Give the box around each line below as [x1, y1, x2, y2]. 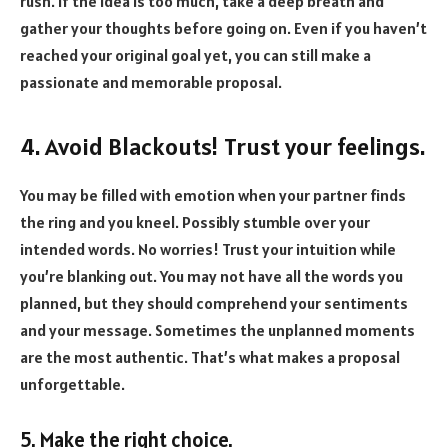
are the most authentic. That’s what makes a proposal [20, 346, 400, 367]
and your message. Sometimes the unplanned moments [20, 319, 415, 340]
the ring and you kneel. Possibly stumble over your [20, 211, 370, 232]
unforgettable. [20, 373, 125, 394]
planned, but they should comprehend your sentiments [20, 292, 408, 313]
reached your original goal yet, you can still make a [20, 45, 371, 66]
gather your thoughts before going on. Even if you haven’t [20, 18, 427, 39]
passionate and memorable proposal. [20, 72, 282, 93]
